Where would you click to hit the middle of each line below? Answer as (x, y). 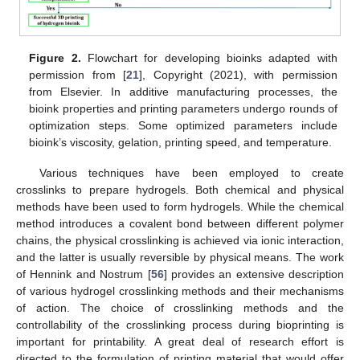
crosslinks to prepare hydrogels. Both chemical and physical (180, 190)
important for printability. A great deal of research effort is (180, 342)
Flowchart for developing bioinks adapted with (209, 58)
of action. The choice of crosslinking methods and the (180, 308)
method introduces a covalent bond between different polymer (180, 224)
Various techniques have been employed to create (191, 173)
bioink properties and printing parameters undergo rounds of (183, 109)
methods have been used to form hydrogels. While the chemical (180, 207)
